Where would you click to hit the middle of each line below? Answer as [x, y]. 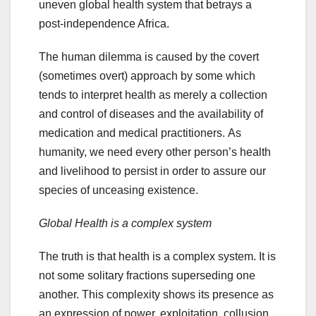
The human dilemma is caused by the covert [149, 57]
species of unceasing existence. [120, 190]
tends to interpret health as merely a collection [153, 95]
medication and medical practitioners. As [140, 133]
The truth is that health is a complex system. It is [157, 257]
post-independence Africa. [105, 24]
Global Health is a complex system [125, 224]
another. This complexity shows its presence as [156, 295]
